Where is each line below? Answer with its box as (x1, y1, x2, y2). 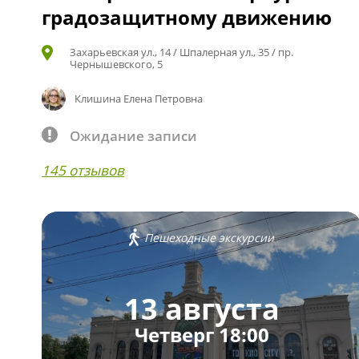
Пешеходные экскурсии (144, 229, 275, 245)
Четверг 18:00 (134, 321, 269, 349)
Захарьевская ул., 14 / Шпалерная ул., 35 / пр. (70, 44, 294, 59)
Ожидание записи (70, 126, 198, 145)
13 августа (123, 289, 280, 329)
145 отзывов (42, 160, 125, 179)
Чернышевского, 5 (70, 56, 163, 71)
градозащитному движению (42, 3, 333, 30)
